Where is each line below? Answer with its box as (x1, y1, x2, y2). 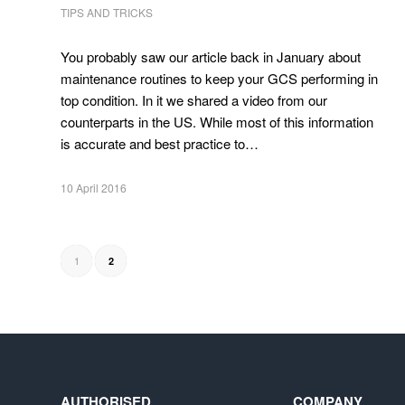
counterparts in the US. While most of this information (61, 112, 373, 131)
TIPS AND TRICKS (61, 5, 153, 20)
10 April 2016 (61, 180, 127, 195)
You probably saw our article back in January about (61, 47, 361, 66)
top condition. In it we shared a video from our (61, 90, 327, 109)
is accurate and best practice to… (61, 134, 259, 153)
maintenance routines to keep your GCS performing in (61, 69, 378, 88)
